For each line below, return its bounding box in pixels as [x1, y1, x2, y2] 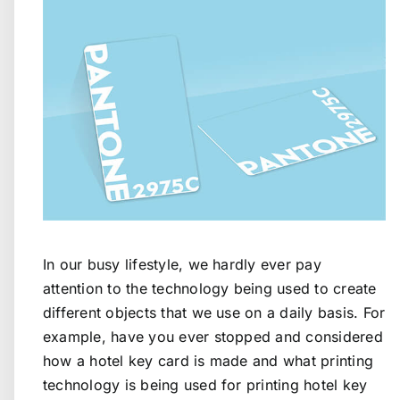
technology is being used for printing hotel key [43, 375, 368, 394]
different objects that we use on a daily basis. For [43, 303, 386, 321]
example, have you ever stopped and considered [43, 327, 383, 346]
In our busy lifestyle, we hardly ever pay [43, 254, 321, 273]
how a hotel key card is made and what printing [43, 351, 374, 370]
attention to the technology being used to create [43, 279, 377, 297]
